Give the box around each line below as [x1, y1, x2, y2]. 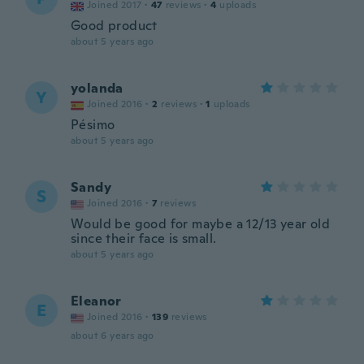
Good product [71, 17, 158, 34]
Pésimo [71, 116, 115, 133]
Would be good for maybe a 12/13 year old [71, 215, 330, 232]
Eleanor [71, 292, 122, 310]
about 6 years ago [71, 329, 154, 342]
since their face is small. [71, 230, 217, 247]
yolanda [71, 80, 123, 97]
